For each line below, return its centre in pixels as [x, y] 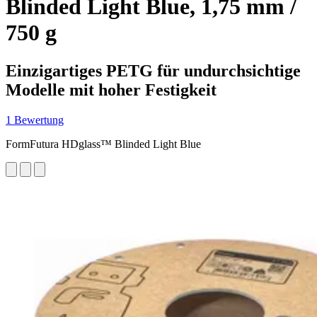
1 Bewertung [35, 120]
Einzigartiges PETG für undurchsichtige [153, 70]
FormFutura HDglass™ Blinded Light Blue [103, 144]
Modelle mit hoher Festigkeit [111, 90]
